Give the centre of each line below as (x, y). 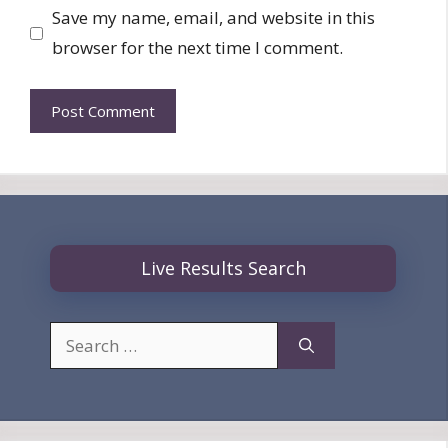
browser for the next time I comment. (197, 47)
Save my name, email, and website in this (213, 17)
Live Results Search (223, 267)
